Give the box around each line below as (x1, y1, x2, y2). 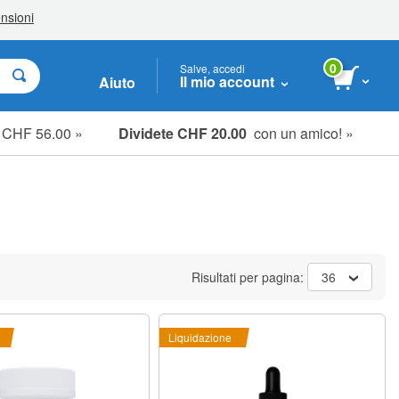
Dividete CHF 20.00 (118, 122, 247, 143)
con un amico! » (247, 122, 354, 143)
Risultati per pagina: (191, 268, 307, 286)
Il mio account (180, 70, 274, 92)
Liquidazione (168, 330, 232, 345)
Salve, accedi (180, 60, 245, 76)
